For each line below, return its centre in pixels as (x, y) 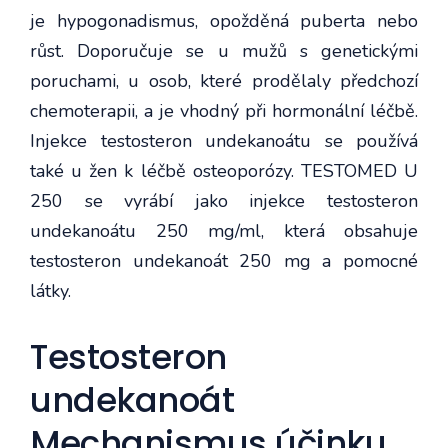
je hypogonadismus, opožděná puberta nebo (224, 20)
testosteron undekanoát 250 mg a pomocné (224, 260)
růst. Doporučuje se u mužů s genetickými (224, 50)
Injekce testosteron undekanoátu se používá (224, 140)
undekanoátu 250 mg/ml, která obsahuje (224, 230)
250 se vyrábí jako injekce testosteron (224, 200)
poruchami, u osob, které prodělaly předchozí (224, 80)
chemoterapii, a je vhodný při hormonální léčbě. (224, 110)
